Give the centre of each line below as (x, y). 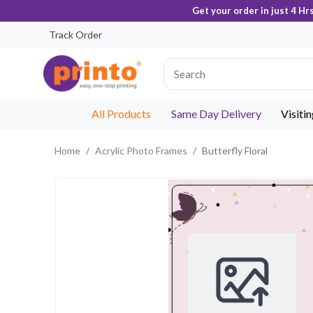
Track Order (75, 35)
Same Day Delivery (216, 114)
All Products (121, 114)
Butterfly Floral (235, 151)
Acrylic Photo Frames (141, 151)
